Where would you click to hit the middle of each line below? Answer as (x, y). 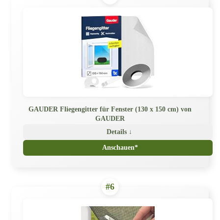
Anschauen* (120, 147)
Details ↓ (119, 132)
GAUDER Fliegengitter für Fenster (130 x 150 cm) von (110, 109)
